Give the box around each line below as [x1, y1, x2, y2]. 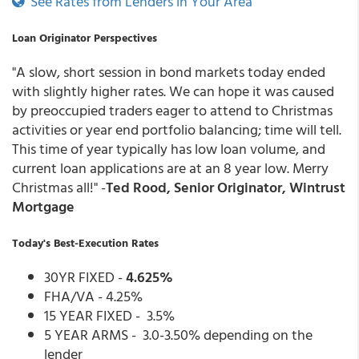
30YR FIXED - [44, 266, 126, 288]
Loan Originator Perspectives [12, 29, 157, 46]
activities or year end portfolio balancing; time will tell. [12, 119, 341, 140]
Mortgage [12, 196, 75, 217]
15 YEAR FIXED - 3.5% [44, 305, 175, 326]
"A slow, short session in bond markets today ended [12, 61, 325, 83]
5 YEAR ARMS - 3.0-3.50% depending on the [44, 324, 313, 345]
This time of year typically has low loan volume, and [12, 138, 325, 159]
